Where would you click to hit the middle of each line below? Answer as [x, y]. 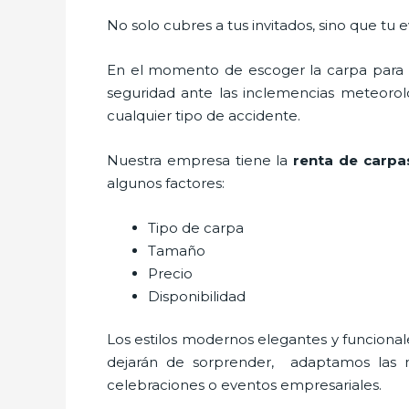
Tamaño [177, 250]
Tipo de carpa [196, 227]
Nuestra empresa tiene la [200, 160]
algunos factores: [168, 183]
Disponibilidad [197, 296]
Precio [170, 273]
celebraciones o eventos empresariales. [248, 385]
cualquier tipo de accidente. [204, 115]
